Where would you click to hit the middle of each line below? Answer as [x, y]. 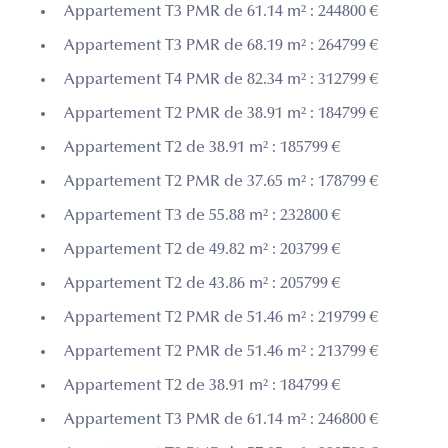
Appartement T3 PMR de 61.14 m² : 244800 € [221, 11]
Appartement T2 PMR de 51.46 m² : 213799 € [221, 351]
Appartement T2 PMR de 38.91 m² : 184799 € [221, 113]
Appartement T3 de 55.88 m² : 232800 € [202, 215]
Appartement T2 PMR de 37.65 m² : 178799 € [221, 181]
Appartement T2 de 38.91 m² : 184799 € [202, 385]
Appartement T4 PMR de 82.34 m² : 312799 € [221, 79]
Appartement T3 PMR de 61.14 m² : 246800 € [221, 419]
